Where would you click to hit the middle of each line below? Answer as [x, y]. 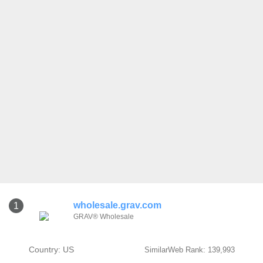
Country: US [51, 249]
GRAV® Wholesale [104, 217]
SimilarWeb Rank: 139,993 [189, 250]
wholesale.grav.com [117, 205]
